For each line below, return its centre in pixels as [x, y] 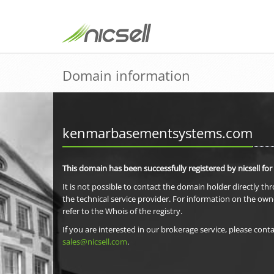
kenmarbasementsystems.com [157, 133]
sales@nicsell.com [95, 242]
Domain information [126, 75]
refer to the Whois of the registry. [122, 211]
